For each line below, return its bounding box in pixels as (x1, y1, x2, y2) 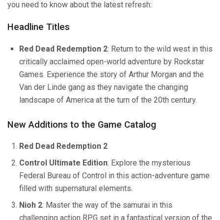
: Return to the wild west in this (108, 44, 213, 54)
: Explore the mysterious (108, 158, 191, 168)
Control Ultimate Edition (19, 158, 108, 168)
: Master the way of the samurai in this (42, 200, 172, 210)
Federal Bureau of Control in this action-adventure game (19, 171, 210, 181)
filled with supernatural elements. (19, 184, 133, 193)
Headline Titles (7, 21, 70, 32)
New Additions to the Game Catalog (7, 119, 156, 130)
